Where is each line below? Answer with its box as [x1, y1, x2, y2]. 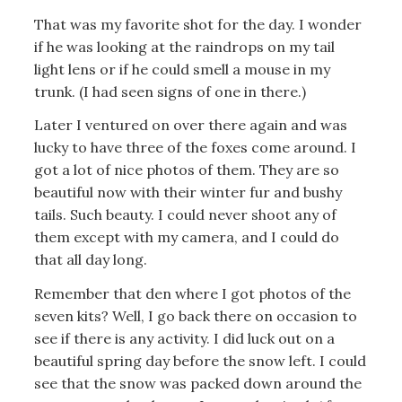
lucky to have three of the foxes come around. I [33, 138, 356, 157]
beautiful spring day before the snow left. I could [33, 351, 366, 370]
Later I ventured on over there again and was [33, 116, 347, 135]
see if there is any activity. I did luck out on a [33, 328, 335, 347]
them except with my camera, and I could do [33, 228, 339, 247]
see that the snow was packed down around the [33, 373, 362, 392]
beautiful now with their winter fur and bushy [33, 183, 342, 202]
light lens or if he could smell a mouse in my [33, 59, 330, 78]
